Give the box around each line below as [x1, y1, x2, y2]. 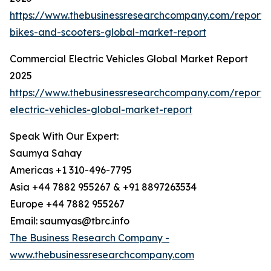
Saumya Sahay [10, 147, 82, 160]
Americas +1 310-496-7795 [10, 164, 132, 177]
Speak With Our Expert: [10, 130, 119, 143]
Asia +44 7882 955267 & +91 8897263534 [10, 181, 197, 194]
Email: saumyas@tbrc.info [10, 215, 129, 227]
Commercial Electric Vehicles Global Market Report [10, 53, 248, 65]
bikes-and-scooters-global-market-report [10, 26, 206, 39]
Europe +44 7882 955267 [10, 198, 125, 211]
